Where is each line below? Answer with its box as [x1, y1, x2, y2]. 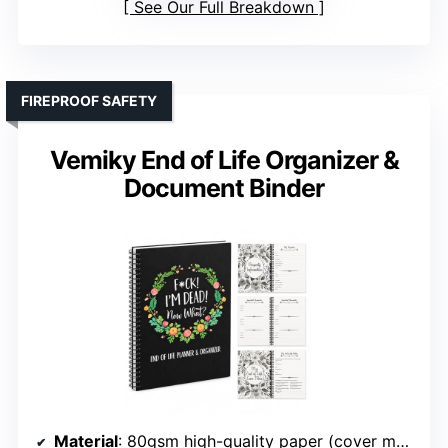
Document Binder [124, 173, 324, 204]
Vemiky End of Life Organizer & [49, 145, 399, 176]
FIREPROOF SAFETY [21, 92, 157, 110]
